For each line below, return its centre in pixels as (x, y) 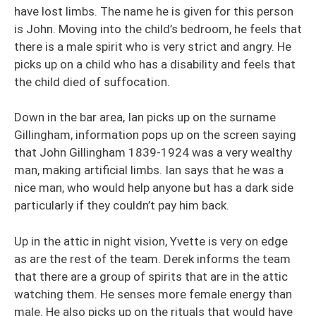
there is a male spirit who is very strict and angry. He (153, 46)
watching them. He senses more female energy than (153, 294)
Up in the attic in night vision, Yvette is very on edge (151, 241)
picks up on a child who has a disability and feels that (155, 64)
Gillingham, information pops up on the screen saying (155, 135)
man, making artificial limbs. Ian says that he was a (149, 170)
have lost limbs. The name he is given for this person (154, 11)
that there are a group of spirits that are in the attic (151, 276)
